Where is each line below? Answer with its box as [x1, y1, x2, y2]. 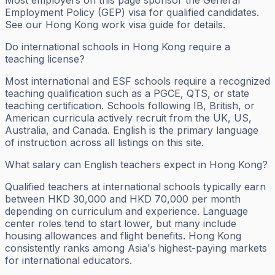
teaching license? [5, 53, 85, 66]
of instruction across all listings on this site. [5, 136, 204, 149]
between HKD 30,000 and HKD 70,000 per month [5, 193, 241, 206]
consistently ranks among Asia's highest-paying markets [5, 242, 267, 255]
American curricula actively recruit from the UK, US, [5, 112, 252, 125]
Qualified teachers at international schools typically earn [5, 180, 266, 193]
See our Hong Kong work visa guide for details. [5, 18, 225, 31]
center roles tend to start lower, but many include [5, 217, 236, 230]
